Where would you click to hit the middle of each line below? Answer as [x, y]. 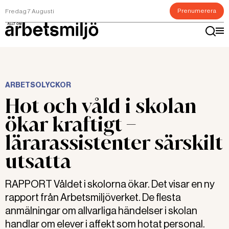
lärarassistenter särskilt [114, 143]
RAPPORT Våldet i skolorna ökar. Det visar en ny [110, 184]
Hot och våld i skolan [101, 106]
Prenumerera [197, 11]
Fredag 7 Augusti [30, 11]
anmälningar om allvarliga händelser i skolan [101, 211]
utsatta [38, 161]
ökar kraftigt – [71, 124]
